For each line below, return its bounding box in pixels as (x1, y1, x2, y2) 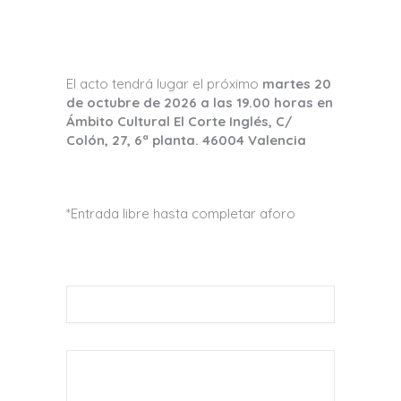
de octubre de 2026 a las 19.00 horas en (66, 94, 333, 111)
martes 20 (262, 75, 331, 92)
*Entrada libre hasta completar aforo (66, 205, 295, 222)
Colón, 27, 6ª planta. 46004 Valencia (66, 132, 306, 149)
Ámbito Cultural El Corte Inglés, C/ (66, 113, 293, 130)
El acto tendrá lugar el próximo (66, 75, 262, 92)
